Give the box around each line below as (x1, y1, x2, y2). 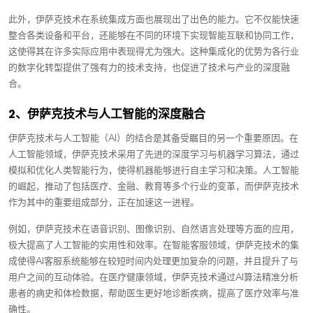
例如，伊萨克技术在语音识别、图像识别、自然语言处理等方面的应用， (8, 223, 299, 235)
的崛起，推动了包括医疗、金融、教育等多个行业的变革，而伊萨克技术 (8, 180, 299, 193)
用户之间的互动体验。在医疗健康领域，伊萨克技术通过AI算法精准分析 (8, 271, 298, 284)
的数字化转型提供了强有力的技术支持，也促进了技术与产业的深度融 (8, 61, 290, 74)
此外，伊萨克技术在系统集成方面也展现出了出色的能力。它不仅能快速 (8, 13, 299, 26)
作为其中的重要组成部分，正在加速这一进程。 (8, 196, 199, 209)
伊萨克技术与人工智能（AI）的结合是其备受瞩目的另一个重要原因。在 (8, 132, 298, 145)
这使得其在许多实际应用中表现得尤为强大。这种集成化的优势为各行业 (8, 45, 299, 58)
